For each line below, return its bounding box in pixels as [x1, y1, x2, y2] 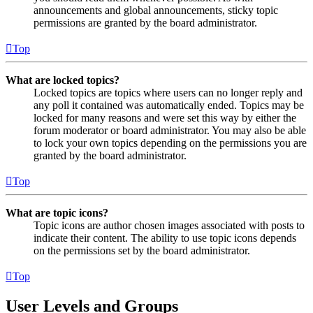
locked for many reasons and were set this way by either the [34, 111, 296, 124]
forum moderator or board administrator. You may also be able [34, 124, 306, 136]
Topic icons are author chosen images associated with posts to [34, 219, 305, 231]
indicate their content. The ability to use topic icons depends [34, 231, 296, 244]
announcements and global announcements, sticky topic [34, 3, 278, 16]
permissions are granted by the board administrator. [34, 16, 257, 29]
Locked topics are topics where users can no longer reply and [34, 86, 303, 99]
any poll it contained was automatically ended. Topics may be [34, 99, 304, 111]
